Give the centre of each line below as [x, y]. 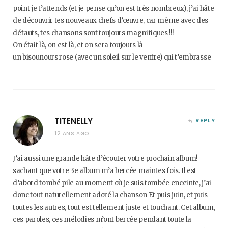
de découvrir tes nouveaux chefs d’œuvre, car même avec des [111, 21]
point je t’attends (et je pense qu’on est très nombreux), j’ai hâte [113, 8]
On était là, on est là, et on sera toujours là [78, 45]
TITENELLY [74, 121]
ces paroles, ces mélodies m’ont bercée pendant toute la [102, 220]
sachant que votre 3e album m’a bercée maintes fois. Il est [105, 171]
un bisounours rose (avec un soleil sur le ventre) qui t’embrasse [112, 57]
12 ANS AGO [72, 134]
